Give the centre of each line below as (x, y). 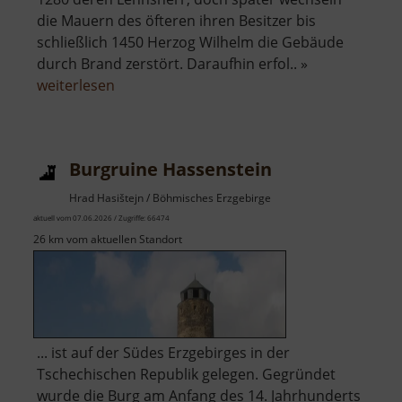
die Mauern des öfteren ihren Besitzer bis (176, 20)
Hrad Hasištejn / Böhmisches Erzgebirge (170, 197)
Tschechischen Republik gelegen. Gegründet (186, 374)
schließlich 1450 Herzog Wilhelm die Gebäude (190, 42)
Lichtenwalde (158, 127)
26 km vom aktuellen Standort (108, 239)
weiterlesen (76, 85)
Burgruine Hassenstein (170, 169)
